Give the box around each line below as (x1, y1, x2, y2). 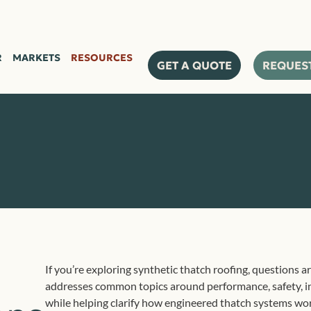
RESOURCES (70, 51, 133, 64)
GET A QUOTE (157, 58, 233, 72)
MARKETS (12, 51, 60, 64)
